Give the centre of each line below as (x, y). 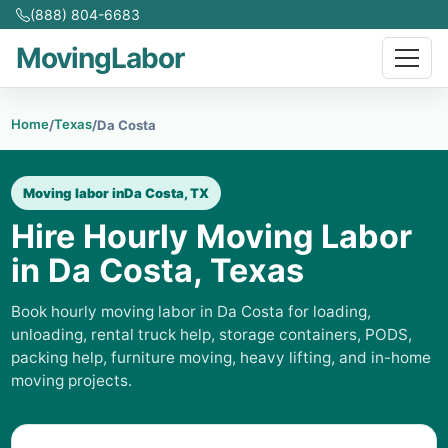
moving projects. (71, 380)
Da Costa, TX (166, 193)
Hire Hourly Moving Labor (211, 236)
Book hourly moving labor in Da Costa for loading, (191, 311)
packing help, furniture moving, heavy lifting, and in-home (221, 357)
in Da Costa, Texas (157, 270)
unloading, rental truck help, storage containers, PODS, (211, 334)
